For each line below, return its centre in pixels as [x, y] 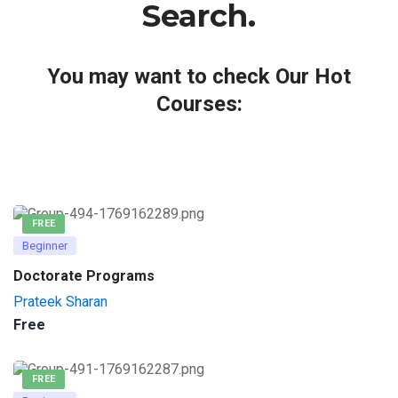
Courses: [199, 104]
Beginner [45, 246]
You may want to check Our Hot [199, 76]
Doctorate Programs [84, 276]
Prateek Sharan [60, 302]
